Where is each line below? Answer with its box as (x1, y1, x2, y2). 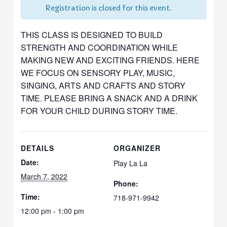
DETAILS (21, 142, 55, 153)
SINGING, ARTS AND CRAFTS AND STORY (21, 79, 186, 91)
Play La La (113, 158, 147, 168)
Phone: (113, 178, 138, 188)
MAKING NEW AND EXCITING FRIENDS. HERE (21, 54, 200, 66)
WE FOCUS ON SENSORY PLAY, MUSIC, (21, 66, 175, 79)
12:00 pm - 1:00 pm (21, 205, 85, 216)
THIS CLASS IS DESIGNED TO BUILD (21, 28, 163, 41)
